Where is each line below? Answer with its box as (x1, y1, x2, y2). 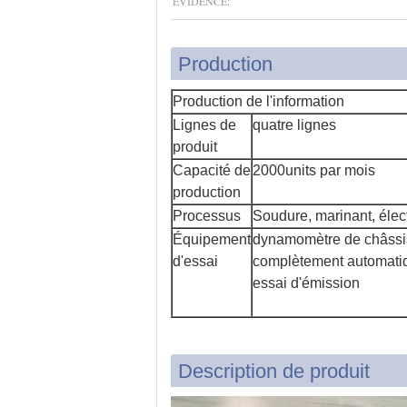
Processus (173, 208, 241, 223)
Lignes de (173, 117, 236, 133)
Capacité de (173, 163, 251, 178)
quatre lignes (253, 117, 336, 133)
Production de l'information (173, 94, 344, 109)
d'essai (173, 253, 218, 269)
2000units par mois (253, 163, 375, 178)
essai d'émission (253, 275, 360, 291)
